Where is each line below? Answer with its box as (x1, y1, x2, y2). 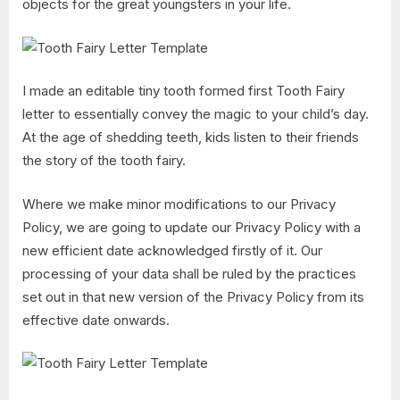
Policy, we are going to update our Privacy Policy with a (22, 218, 361, 236)
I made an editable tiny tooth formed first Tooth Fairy (22, 82, 345, 100)
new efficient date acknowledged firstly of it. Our (22, 241, 322, 259)
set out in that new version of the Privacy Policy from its (22, 287, 364, 305)
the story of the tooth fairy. (22, 152, 186, 170)
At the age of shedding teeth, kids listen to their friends (22, 129, 359, 146)
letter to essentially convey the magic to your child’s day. (22, 105, 369, 123)
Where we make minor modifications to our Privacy (22, 195, 336, 212)
